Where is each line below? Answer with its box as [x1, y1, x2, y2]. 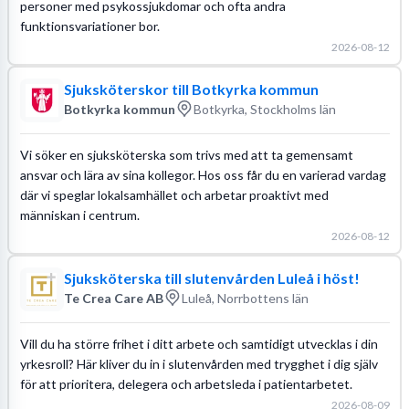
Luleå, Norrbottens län [181, 289, 309, 306]
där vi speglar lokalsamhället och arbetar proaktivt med [19, 186, 329, 203]
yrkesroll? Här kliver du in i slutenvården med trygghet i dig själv [19, 355, 378, 372]
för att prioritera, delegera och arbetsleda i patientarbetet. [19, 375, 352, 392]
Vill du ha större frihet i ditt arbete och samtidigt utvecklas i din [19, 335, 378, 351]
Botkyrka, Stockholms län [193, 100, 336, 117]
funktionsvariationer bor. [19, 17, 160, 34]
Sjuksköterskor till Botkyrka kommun [63, 80, 319, 98]
